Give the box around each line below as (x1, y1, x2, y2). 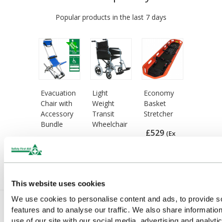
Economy (144, 88, 174, 98)
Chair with (41, 98, 73, 108)
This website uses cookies (11, 179, 106, 188)
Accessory (41, 109, 74, 118)
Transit (92, 109, 115, 118)
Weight (92, 98, 115, 108)
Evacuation (41, 88, 76, 98)
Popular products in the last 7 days (55, 12, 166, 22)
